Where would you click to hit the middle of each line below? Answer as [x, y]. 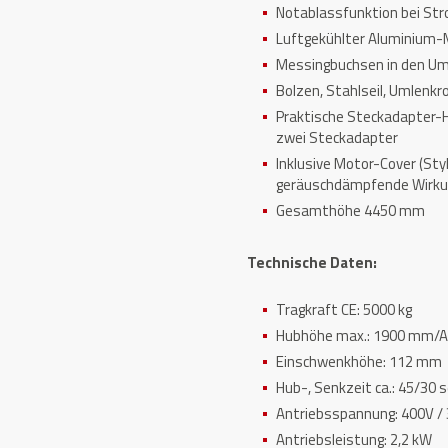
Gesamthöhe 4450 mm [351, 210]
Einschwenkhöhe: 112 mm [359, 361]
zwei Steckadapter [337, 137]
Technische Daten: [314, 262]
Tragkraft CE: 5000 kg [344, 309]
